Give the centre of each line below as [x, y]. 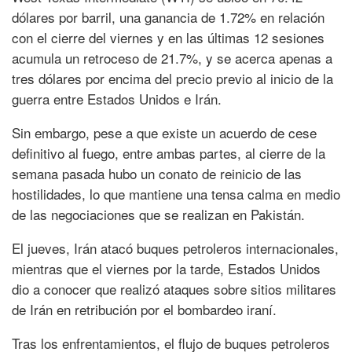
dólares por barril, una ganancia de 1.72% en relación [168, 16]
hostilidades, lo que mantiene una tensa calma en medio [176, 193]
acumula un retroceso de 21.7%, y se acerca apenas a [172, 57]
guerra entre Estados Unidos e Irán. [117, 98]
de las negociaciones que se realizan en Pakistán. [158, 214]
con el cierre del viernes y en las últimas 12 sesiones [168, 37]
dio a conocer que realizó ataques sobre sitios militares [174, 288]
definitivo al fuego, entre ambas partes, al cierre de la [169, 152]
